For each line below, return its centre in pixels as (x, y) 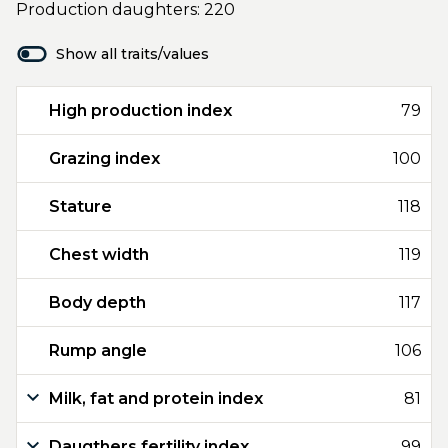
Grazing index (104, 158)
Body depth (97, 302)
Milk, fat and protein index (156, 398)
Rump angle (98, 350)
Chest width (99, 254)
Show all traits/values (132, 54)
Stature (80, 206)
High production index (140, 110)
